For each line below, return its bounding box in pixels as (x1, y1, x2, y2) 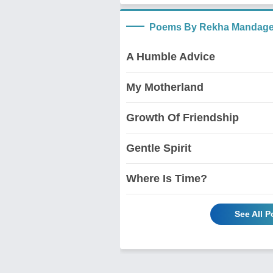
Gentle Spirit (126, 141, 191, 154)
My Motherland (126, 80, 204, 93)
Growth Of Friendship (126, 111, 239, 124)
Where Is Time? (126, 172, 207, 185)
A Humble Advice (126, 50, 215, 63)
